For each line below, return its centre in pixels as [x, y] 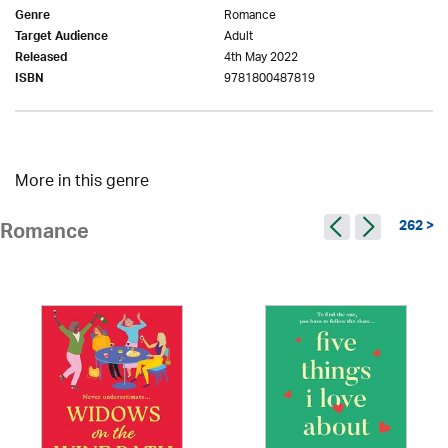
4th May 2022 [261, 58]
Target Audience [61, 38]
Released [41, 59]
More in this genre [82, 183]
